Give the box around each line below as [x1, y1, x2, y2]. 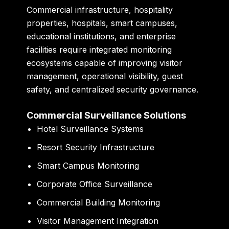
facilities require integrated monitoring [27, 44, 172, 55]
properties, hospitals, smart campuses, [27, 17, 178, 28]
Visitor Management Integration [37, 216, 159, 226]
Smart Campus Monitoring [37, 161, 140, 171]
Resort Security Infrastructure [37, 142, 155, 153]
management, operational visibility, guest [27, 71, 184, 81]
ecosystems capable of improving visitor [27, 57, 183, 68]
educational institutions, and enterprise [27, 31, 176, 41]
